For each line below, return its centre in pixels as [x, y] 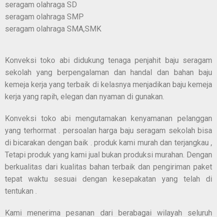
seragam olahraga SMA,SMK [53, 29]
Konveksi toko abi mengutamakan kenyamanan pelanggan [108, 119]
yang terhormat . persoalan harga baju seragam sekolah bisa [108, 131]
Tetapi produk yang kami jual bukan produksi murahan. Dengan [108, 155]
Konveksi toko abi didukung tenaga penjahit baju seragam [108, 61]
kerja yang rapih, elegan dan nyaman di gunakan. [85, 97]
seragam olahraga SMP [44, 17]
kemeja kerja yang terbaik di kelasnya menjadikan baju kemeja [108, 85]
